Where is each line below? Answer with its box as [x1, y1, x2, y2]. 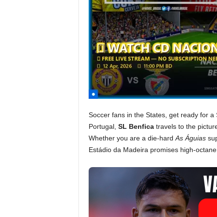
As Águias [175, 134, 206, 142]
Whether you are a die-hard [88, 134, 175, 142]
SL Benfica [118, 123, 154, 130]
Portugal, [88, 123, 118, 130]
